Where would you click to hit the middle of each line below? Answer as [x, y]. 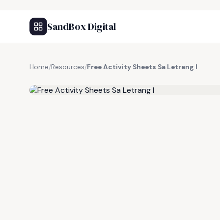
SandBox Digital [82, 27]
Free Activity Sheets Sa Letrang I [142, 67]
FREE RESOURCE [78, 78]
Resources [68, 67]
